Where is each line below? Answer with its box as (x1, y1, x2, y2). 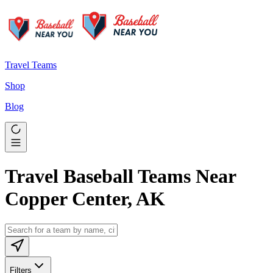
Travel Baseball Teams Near (5, 165, 236, 188)
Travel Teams (5, 60, 57, 70)
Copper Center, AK (5, 188, 165, 210)
